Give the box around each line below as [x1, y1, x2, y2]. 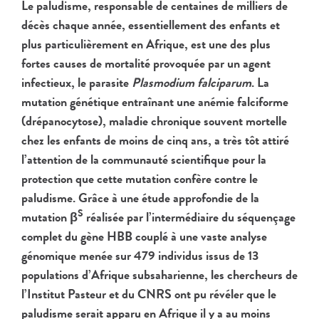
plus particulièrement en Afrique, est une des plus [21, 35, 271, 54]
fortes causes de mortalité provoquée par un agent [21, 54, 271, 73]
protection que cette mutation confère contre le [21, 169, 258, 189]
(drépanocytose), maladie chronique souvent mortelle [21, 112, 287, 131]
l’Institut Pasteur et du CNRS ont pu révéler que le [21, 285, 276, 304]
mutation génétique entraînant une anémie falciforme [21, 93, 288, 112]
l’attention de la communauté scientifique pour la [21, 150, 266, 169]
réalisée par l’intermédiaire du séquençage [83, 208, 296, 227]
